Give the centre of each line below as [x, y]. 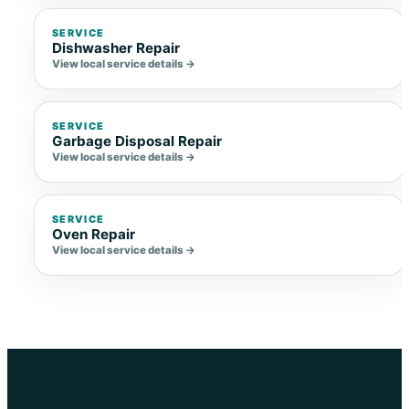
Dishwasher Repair [116, 48]
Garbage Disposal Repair [137, 142]
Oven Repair [94, 235]
